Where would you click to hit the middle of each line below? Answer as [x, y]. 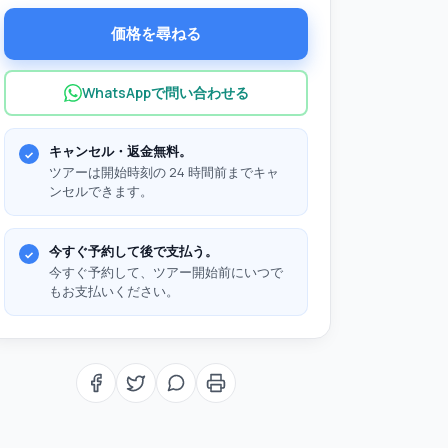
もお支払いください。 [114, 291]
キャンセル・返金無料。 [120, 151]
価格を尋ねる [156, 33]
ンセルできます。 [101, 191]
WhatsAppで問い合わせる [165, 92]
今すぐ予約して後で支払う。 [133, 251]
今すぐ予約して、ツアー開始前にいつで [166, 272]
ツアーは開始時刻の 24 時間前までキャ [164, 172]
